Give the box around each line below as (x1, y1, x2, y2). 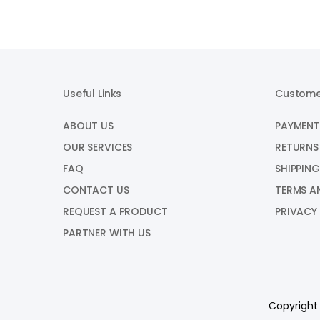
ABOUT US (63, 119, 114, 133)
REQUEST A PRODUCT (63, 204, 168, 219)
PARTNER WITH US (63, 226, 151, 240)
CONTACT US (63, 183, 129, 197)
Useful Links (63, 86, 122, 101)
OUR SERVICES (63, 140, 133, 154)
